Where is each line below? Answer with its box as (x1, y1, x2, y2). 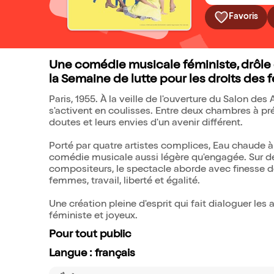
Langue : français (49, 248, 135, 259)
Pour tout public (49, 229, 131, 240)
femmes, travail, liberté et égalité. (49, 177, 200, 187)
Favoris (229, 13, 258, 21)
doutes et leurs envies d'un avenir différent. (49, 119, 243, 128)
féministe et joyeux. (49, 212, 138, 221)
